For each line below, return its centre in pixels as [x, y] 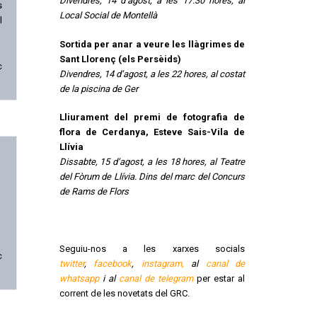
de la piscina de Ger [98, 88]
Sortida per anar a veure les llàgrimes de [152, 44]
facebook [113, 264]
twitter [71, 264]
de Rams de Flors [94, 192]
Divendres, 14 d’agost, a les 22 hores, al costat [152, 74]
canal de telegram [156, 279]
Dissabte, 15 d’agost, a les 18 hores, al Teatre [152, 162]
